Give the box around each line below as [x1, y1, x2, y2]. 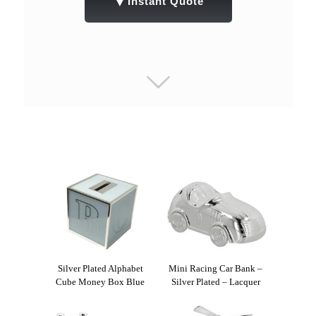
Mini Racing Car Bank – [169, 262, 263, 274]
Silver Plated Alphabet [57, 262, 143, 274]
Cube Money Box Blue [56, 276, 145, 287]
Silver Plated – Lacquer [171, 276, 260, 287]
